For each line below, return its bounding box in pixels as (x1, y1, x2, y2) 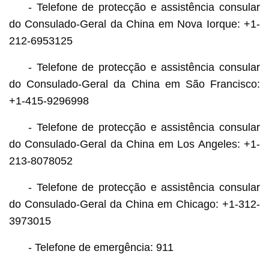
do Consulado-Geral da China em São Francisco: (8, 77, 261, 90)
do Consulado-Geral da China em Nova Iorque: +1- (8, 17, 261, 30)
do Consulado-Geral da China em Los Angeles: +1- (8, 138, 261, 150)
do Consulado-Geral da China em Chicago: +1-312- (8, 198, 261, 210)
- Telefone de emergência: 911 (28, 241, 174, 253)
